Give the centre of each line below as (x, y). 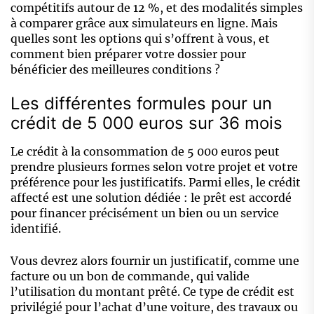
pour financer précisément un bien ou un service (145, 213)
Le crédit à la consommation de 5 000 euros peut (145, 152)
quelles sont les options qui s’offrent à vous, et (140, 39)
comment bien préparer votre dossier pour (128, 54)
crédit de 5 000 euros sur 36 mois (146, 123)
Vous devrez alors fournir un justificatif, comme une (155, 261)
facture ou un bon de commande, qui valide (130, 277)
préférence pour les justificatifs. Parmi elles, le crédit (156, 183)
